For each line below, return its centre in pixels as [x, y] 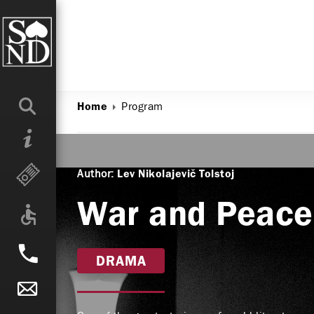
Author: [96, 173]
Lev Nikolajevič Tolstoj [176, 175]
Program [142, 106]
